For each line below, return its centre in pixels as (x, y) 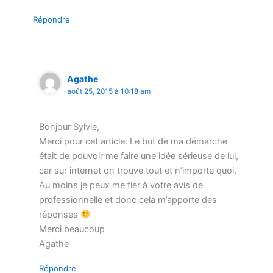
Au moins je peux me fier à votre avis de (121, 185)
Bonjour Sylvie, (69, 126)
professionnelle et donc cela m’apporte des (128, 200)
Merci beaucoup (72, 229)
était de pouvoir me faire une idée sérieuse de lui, (138, 156)
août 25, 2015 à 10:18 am (108, 91)
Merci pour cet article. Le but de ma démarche (133, 141)
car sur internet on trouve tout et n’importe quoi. (137, 170)
